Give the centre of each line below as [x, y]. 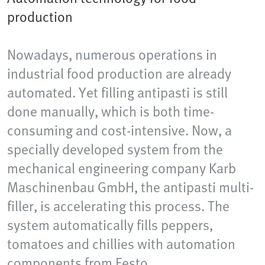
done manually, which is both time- [111, 111]
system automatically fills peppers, [110, 225]
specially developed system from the [115, 149]
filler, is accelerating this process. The [118, 206]
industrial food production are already [119, 73]
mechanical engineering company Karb [122, 168]
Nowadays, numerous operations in [112, 54]
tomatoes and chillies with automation [121, 244]
